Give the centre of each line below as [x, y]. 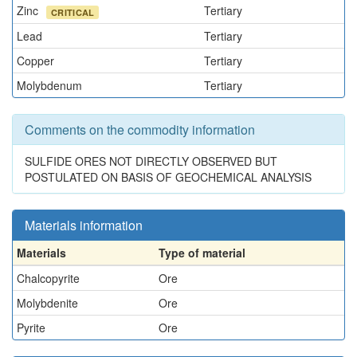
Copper [35, 61]
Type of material [202, 253]
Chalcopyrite [48, 278]
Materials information [84, 225]
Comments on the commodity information [140, 129]
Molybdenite [47, 303]
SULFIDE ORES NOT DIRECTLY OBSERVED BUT [151, 161]
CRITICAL [73, 12]
